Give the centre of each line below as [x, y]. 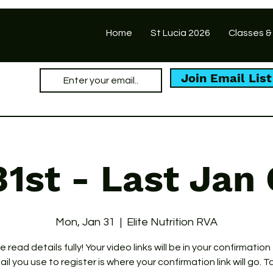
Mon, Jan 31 [85, 222]
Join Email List [226, 78]
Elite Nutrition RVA [172, 222]
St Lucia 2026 [180, 33]
